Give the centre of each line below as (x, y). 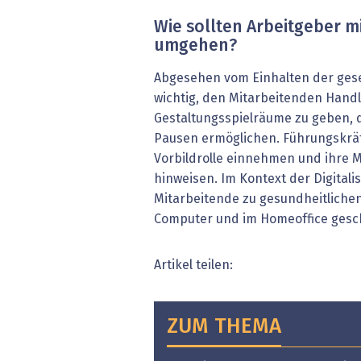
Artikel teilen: (193, 265)
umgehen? (195, 46)
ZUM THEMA (224, 327)
